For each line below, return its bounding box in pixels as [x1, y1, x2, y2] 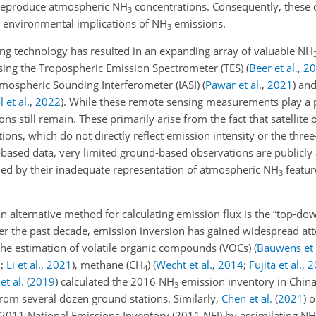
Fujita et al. [249, 257, 302, 272]
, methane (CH [75, 257, 143, 272]
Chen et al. [221, 291, 272, 305]
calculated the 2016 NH [58, 274, 174, 288]
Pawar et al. [205, 78, 262, 92]
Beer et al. [249, 61, 298, 75]
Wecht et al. [156, 257, 212, 272]
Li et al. [6, 257, 41, 272]
